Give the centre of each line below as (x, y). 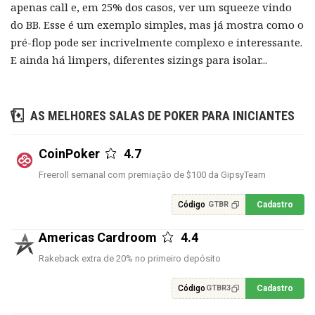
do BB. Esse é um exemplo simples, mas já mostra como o (157, 24)
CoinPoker (69, 153)
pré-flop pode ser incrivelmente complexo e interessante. (156, 42)
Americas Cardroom (98, 237)
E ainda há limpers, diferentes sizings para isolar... (139, 59)
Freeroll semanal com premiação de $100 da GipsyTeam (152, 174)
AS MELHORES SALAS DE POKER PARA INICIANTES (162, 115)
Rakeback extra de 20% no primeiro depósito (130, 258)
